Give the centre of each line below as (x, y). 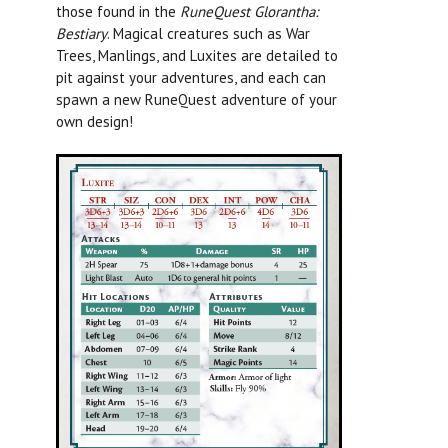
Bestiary (81, 33)
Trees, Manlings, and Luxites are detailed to (197, 55)
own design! (94, 121)
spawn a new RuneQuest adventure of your (196, 99)
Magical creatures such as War (211, 33)
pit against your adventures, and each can (191, 77)
